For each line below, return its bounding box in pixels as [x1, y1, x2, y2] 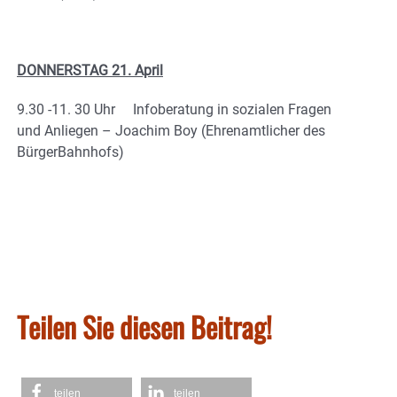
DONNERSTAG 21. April [17, 61, 163, 79]
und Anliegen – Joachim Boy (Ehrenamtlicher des [17, 121, 325, 139]
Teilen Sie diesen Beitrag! [17, 305, 272, 347]
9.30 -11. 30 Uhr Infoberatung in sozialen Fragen [17, 100, 331, 118]
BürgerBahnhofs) [17, 143, 124, 160]
